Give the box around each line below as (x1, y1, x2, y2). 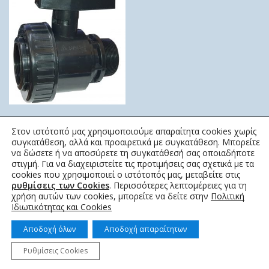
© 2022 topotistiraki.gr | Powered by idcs (42, 246, 227, 260)
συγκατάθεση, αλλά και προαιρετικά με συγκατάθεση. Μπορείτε (11, 136, 260, 148)
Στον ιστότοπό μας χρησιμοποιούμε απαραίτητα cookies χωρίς (11, 125, 256, 137)
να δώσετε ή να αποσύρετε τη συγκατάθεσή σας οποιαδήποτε (11, 147, 255, 159)
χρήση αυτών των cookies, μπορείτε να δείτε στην (11, 190, 211, 202)
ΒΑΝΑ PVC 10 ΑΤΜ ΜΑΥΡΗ (12, 115, 122, 127)
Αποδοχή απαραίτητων (104, 224, 187, 234)
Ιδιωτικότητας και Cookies (11, 201, 112, 213)
